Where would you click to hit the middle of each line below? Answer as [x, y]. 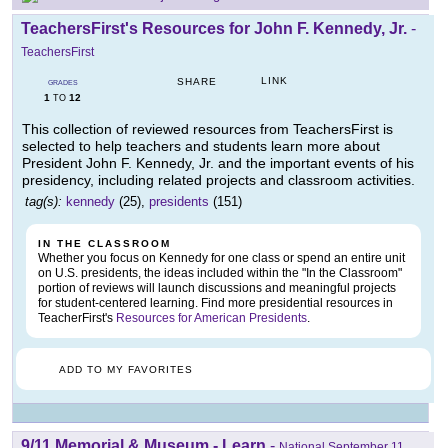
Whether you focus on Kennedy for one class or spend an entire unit [221, 258]
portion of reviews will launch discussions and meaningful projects [217, 288]
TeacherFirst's [77, 318]
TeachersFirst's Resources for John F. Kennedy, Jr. [214, 29]
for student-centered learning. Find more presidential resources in [215, 303]
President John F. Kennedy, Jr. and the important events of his [218, 163]
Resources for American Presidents [211, 318]
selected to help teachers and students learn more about [201, 146]
